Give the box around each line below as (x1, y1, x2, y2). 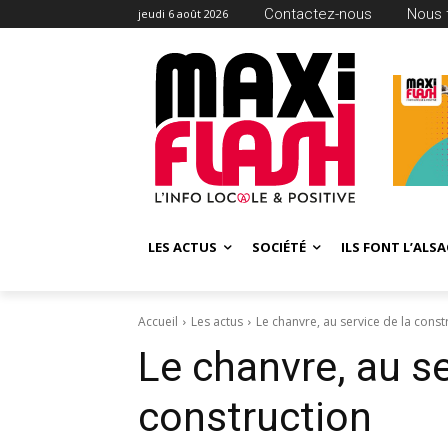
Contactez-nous (264, 4, 372, 23)
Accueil (138, 313, 178, 331)
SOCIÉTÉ (252, 238, 306, 257)
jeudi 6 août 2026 (138, 6, 228, 21)
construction (138, 393, 372, 442)
